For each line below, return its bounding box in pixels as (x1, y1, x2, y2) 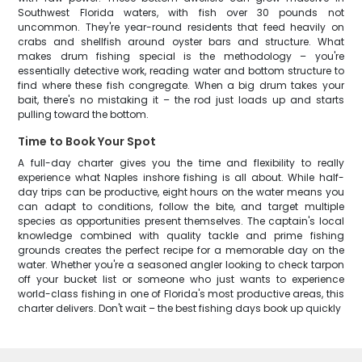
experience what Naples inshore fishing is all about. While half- (18, 170, 344, 184)
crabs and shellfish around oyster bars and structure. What (18, 35, 344, 48)
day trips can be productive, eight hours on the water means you (18, 185, 344, 199)
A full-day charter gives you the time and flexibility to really (18, 156, 344, 170)
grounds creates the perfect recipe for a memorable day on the (18, 243, 344, 257)
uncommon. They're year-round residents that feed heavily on (18, 20, 344, 34)
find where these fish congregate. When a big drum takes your (18, 78, 344, 92)
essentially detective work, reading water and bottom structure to (18, 64, 344, 78)
